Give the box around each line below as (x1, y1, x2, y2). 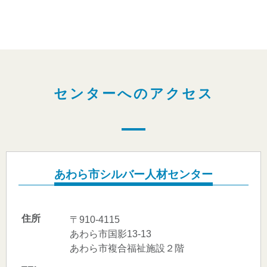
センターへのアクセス (53, 85, 214, 101)
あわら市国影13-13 (70, 228, 152, 239)
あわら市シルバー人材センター (54, 167, 213, 181)
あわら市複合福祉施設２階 (70, 242, 185, 253)
